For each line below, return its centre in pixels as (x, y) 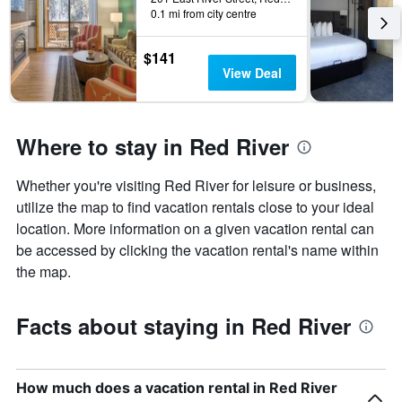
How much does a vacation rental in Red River (177, 388)
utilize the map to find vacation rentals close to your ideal (195, 207)
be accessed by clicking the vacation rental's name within (197, 250)
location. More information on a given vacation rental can (195, 229)
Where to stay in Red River (153, 147)
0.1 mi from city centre (204, 13)
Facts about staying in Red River (184, 326)
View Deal (252, 73)
